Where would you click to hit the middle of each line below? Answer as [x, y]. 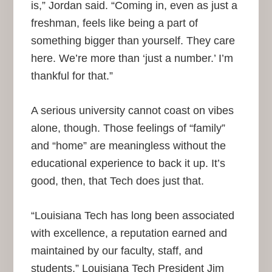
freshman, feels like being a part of [114, 23]
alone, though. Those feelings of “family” [128, 128]
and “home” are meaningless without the [128, 146]
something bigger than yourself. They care [133, 41]
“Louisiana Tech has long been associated [132, 216]
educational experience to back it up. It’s [128, 164]
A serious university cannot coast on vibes [132, 111]
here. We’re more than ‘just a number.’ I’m [132, 59]
